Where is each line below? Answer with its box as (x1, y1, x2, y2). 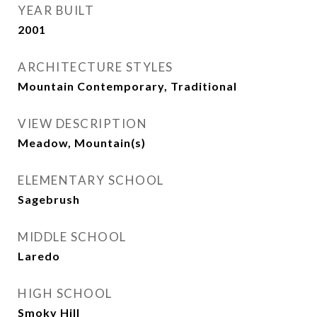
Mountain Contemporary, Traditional (18, 79, 237, 93)
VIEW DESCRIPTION (18, 116, 147, 131)
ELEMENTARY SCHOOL (18, 173, 164, 188)
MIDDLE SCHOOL (18, 229, 127, 244)
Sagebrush (18, 192, 80, 206)
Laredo (18, 249, 60, 263)
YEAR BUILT (18, 3, 94, 18)
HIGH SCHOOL (18, 286, 113, 301)
